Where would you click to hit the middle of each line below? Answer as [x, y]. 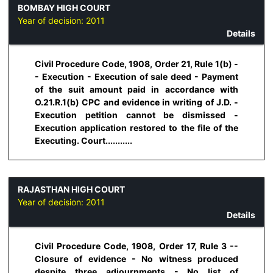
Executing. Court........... [83, 140]
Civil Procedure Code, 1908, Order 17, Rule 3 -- [136, 246]
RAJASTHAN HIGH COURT [71, 190]
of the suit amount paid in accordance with [136, 89]
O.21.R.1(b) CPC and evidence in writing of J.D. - [136, 102]
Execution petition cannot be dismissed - [136, 115]
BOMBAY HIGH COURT [64, 7]
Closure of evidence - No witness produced [136, 258]
